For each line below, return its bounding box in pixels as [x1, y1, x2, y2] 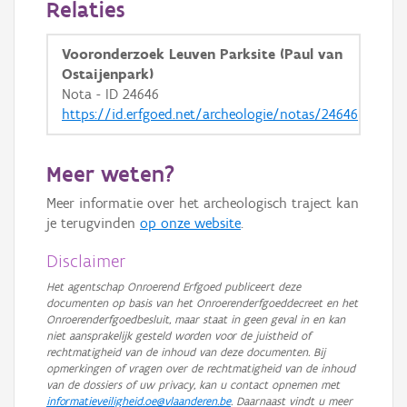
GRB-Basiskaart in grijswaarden [100, 5, 273, 21]
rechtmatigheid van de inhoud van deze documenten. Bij [46, 345, 325, 359]
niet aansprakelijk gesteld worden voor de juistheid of [46, 329, 311, 342]
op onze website [140, 214, 241, 232]
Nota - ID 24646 [62, 85, 159, 103]
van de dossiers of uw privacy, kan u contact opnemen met [46, 378, 340, 392]
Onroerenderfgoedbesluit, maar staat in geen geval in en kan [46, 313, 345, 326]
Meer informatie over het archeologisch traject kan [46, 194, 359, 212]
